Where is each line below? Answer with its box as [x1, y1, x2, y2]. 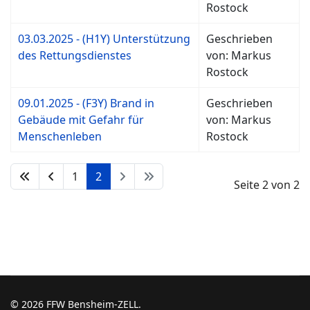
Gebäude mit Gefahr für [18, 112, 144, 127]
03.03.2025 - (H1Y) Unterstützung [18, 31, 190, 46]
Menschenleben [18, 129, 102, 144]
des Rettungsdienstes [18, 48, 131, 63]
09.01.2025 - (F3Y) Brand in [18, 95, 154, 111]
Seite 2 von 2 [234, 177, 300, 192]
